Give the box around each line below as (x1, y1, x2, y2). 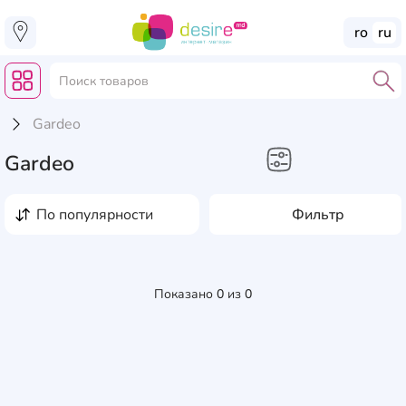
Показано (154, 285, 217, 304)
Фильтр (292, 204, 344, 225)
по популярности (47, 204, 153, 225)
